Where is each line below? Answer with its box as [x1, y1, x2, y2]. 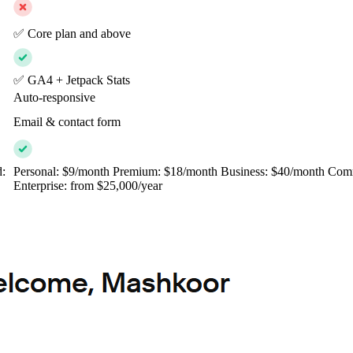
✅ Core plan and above [13, 27, 131, 41]
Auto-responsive [13, 91, 95, 105]
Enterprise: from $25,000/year [13, 179, 162, 193]
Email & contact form [13, 115, 121, 129]
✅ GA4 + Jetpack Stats [13, 73, 130, 87]
